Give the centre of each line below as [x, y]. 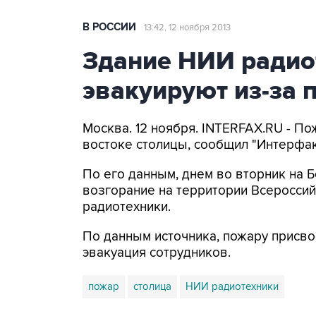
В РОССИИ [109, 27]
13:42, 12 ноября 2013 [187, 28]
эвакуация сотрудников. [157, 253]
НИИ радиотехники [232, 286]
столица [152, 286]
